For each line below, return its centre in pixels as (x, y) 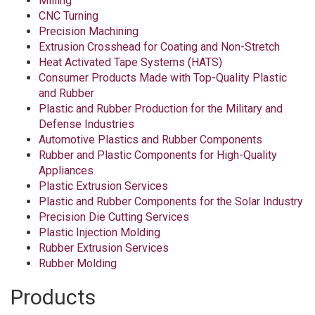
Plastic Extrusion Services (103, 186)
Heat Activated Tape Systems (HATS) (130, 62)
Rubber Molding (78, 263)
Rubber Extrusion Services (104, 248)
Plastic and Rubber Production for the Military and (161, 109)
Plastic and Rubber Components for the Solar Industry (171, 201)
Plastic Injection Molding (99, 232)
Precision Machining (89, 31)
